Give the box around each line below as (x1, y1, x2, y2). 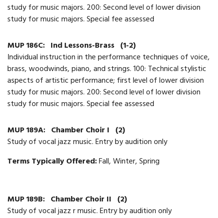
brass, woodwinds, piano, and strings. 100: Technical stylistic (7, 62, 206, 77)
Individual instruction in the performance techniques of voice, (7, 50, 210, 65)
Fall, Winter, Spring (99, 154, 160, 169)
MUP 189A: (7, 123, 47, 138)
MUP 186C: (7, 38, 47, 54)
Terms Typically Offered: (7, 154, 99, 169)
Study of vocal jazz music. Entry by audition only (7, 135, 167, 150)
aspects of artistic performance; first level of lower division (7, 73, 204, 89)
